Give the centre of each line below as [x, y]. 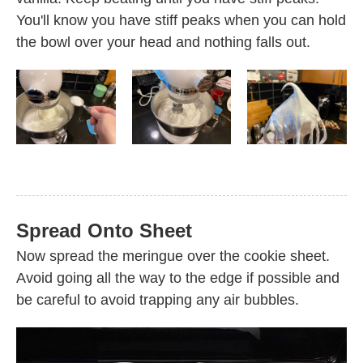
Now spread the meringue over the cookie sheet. [173, 256]
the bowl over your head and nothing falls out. [163, 42]
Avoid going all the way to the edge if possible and [178, 278]
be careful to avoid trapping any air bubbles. [158, 299]
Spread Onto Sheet [104, 230]
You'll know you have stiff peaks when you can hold [181, 20]
